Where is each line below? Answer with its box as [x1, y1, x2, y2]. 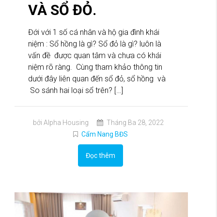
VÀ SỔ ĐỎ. [28, 1, 96, 18]
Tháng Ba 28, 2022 [105, 118, 164, 126]
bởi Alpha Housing [32, 118, 89, 126]
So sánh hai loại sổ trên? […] [28, 85, 123, 95]
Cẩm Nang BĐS [81, 130, 128, 138]
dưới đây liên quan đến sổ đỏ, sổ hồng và [28, 74, 166, 83]
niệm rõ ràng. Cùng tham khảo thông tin [28, 62, 162, 72]
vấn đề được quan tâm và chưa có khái [28, 50, 161, 60]
